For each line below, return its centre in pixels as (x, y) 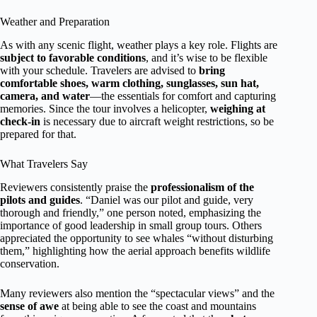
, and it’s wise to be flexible (207, 58)
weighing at (238, 109)
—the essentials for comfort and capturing (183, 96)
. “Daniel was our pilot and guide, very (167, 200)
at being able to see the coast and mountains (157, 306)
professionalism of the (202, 187)
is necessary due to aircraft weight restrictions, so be (157, 122)
